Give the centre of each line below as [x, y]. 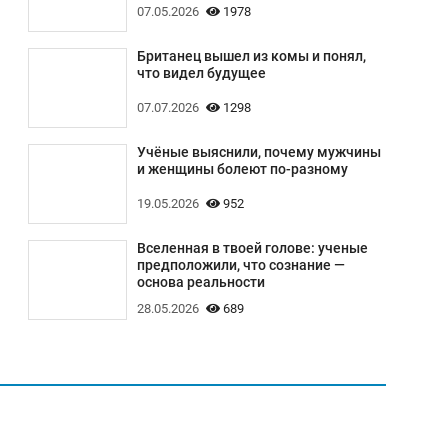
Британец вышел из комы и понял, [251, 56]
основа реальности [200, 282]
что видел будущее [201, 73]
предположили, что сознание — [240, 265]
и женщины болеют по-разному [242, 169]
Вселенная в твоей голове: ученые [252, 248]
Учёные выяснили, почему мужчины [258, 152]
